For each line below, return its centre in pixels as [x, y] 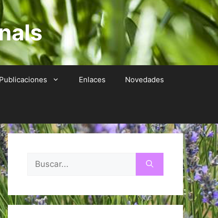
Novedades [145, 80]
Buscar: [41, 158]
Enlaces [92, 80]
